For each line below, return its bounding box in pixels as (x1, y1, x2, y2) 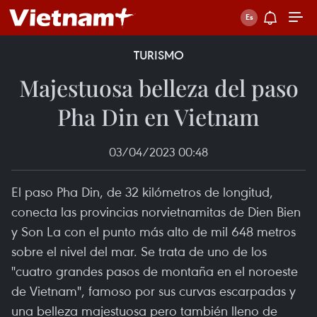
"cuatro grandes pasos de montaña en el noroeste (11, 262, 298, 279)
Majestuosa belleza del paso (18, 72, 299, 103)
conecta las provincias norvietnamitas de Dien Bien (11, 202, 301, 220)
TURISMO (133, 47, 184, 63)
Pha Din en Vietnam (57, 101, 260, 132)
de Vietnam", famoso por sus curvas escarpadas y (11, 282, 296, 299)
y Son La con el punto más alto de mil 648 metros (11, 222, 296, 240)
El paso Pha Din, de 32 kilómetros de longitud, (11, 183, 273, 200)
